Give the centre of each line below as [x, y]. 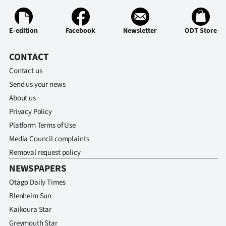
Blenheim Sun [31, 196]
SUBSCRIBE [158, 69]
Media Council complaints [49, 139]
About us [22, 98]
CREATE [151, 25]
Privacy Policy [31, 112]
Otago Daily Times [37, 182]
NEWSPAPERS [38, 169]
